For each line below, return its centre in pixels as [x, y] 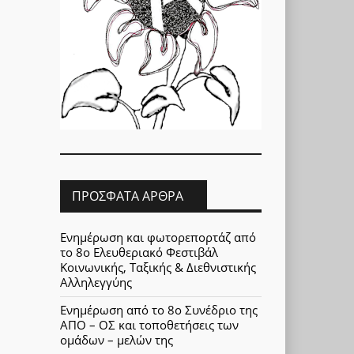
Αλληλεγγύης [96, 282]
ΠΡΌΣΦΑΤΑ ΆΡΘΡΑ [128, 196]
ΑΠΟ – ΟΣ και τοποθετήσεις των [149, 325]
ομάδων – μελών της [117, 340]
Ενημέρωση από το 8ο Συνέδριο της [159, 310]
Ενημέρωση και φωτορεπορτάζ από [158, 237]
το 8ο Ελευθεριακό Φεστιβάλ [139, 252]
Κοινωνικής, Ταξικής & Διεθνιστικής [158, 267]
